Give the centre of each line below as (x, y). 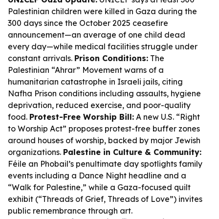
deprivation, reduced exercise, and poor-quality (99, 105)
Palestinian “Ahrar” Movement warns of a (86, 70)
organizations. (35, 152)
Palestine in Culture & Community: (132, 152)
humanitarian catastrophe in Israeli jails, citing (95, 82)
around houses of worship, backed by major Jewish (104, 140)
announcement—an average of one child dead (97, 35)
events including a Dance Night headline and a (97, 175)
